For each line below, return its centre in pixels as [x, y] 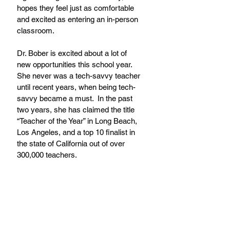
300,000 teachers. [47, 155]
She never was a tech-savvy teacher [80, 75]
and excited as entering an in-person [79, 19]
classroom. [36, 30]
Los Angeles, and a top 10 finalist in [77, 132]
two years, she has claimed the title [77, 109]
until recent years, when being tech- [76, 87]
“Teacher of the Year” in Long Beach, [78, 121]
